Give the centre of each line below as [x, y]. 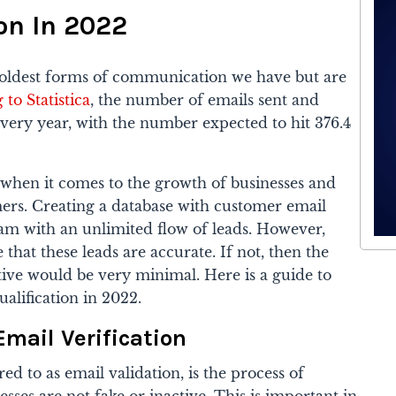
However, [291, 229]
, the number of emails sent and [205, 100]
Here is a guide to [268, 275]
